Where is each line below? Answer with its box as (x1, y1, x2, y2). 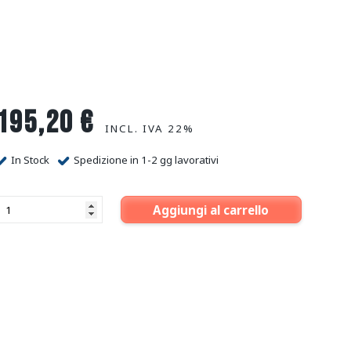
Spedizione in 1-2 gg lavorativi (73, 152, 219, 167)
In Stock (10, 152, 49, 167)
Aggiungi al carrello (153, 201, 270, 218)
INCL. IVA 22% (104, 121, 194, 136)
